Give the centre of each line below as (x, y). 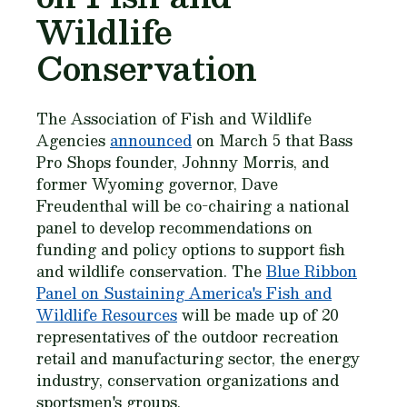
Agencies (73, 140)
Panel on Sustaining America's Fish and (184, 293)
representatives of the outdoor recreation (188, 337)
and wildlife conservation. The (151, 271)
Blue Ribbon (312, 271)
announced (151, 140)
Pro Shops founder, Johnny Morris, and (183, 162)
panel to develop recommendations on (174, 228)
